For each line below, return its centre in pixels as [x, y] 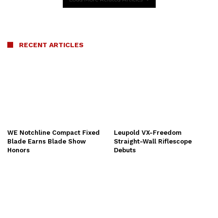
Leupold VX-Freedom [148, 133]
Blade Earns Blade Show [46, 142]
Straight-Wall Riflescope [153, 142]
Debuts [125, 150]
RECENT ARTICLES [51, 45]
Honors [18, 150]
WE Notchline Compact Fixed [54, 133]
